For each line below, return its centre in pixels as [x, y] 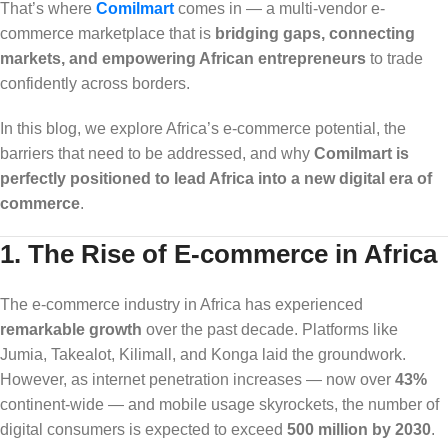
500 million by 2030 [359, 429]
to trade [394, 58]
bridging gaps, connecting [315, 33]
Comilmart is [361, 153]
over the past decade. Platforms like [270, 329]
